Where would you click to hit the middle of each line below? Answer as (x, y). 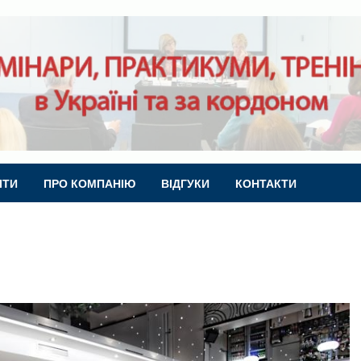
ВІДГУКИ (185, 183)
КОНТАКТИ (266, 183)
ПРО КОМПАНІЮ (89, 183)
